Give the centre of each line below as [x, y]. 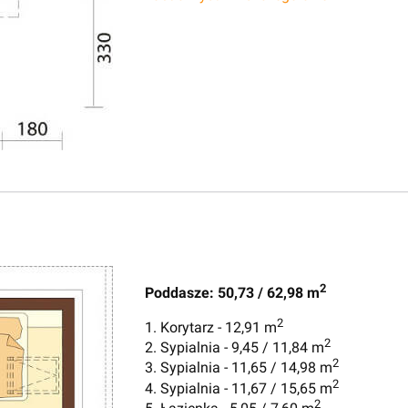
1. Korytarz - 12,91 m [211, 327]
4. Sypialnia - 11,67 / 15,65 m [239, 388]
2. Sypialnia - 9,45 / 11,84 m [235, 348]
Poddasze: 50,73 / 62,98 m [232, 292]
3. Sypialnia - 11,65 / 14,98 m [239, 368]
